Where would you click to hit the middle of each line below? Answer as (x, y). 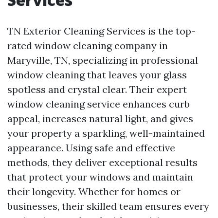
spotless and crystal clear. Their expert (97, 89)
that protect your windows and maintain (100, 177)
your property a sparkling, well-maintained (106, 133)
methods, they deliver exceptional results (102, 162)
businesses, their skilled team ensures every (108, 206)
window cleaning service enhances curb (99, 104)
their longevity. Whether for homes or (94, 191)
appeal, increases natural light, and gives (100, 118)
